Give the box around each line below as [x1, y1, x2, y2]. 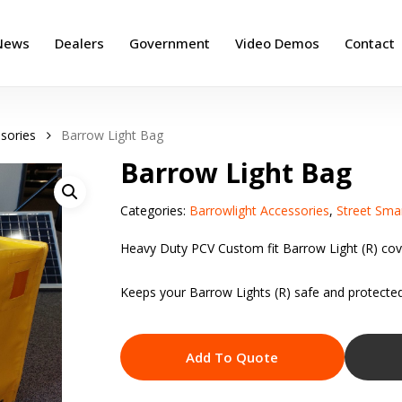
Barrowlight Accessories [188, 202, 329, 219]
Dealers [55, 33, 104, 52]
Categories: [119, 202, 189, 219]
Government [129, 33, 210, 52]
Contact [345, 33, 395, 52]
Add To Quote [186, 348, 279, 366]
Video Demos [235, 33, 319, 52]
